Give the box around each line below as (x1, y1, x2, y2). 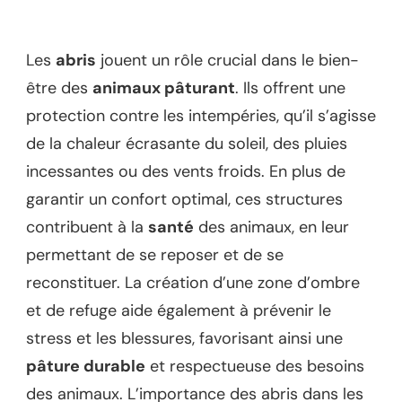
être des (26, 77, 92, 100)
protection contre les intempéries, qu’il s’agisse (26, 105, 376, 127)
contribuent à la (26, 216, 148, 239)
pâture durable (26, 355, 145, 378)
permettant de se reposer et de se (26, 244, 284, 267)
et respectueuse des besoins (145, 355, 364, 378)
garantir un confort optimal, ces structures (26, 188, 343, 211)
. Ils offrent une (235, 77, 345, 100)
